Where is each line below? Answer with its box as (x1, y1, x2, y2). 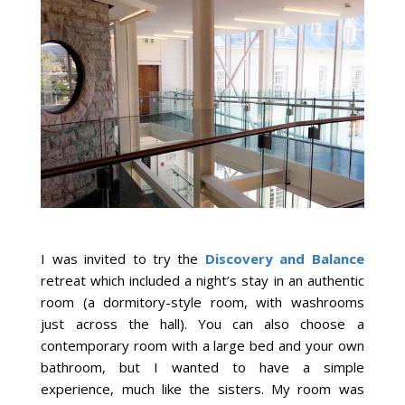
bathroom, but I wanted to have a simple (41, 358, 364, 377)
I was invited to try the (41, 250, 205, 268)
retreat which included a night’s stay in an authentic (41, 271, 364, 290)
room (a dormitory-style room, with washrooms (41, 293, 364, 312)
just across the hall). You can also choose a (41, 315, 364, 334)
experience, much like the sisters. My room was (41, 380, 364, 399)
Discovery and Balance (204, 250, 364, 268)
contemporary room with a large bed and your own (41, 336, 364, 355)
